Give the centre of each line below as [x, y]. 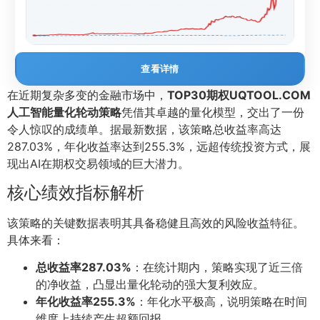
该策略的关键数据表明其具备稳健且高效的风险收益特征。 [156, 222]
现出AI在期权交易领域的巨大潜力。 [98, 164]
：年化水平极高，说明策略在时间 [221, 302]
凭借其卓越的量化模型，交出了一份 [213, 112]
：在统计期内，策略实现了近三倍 [217, 267]
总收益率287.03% [84, 267]
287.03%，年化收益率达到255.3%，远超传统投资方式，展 [159, 147]
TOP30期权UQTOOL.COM [239, 95]
